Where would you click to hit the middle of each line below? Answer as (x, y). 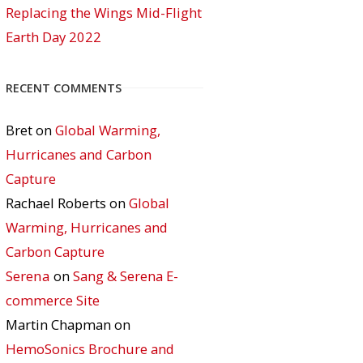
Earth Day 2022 (53, 37)
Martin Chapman (58, 325)
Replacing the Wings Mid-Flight (104, 13)
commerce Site (53, 300)
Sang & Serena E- (126, 276)
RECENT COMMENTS (64, 88)
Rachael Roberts (56, 203)
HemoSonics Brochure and (90, 349)
